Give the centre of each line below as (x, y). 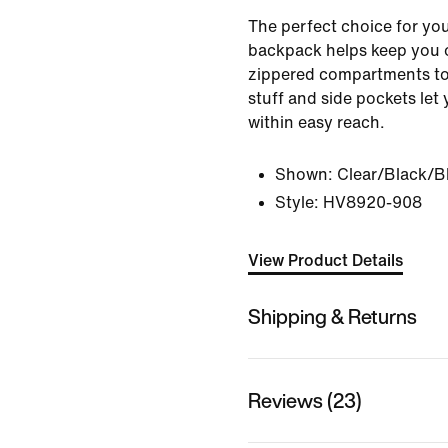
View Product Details (325, 260)
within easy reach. (316, 122)
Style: (297, 202)
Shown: (304, 174)
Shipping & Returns (332, 316)
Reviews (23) (305, 400)
